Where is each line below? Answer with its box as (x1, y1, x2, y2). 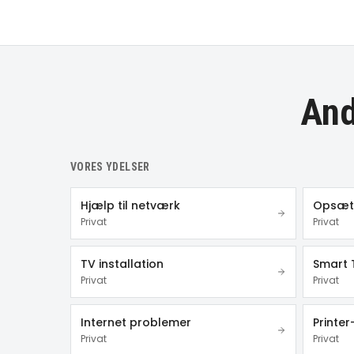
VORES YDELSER (70, 160, 150, 173)
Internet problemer (81, 314, 191, 330)
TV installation (81, 256, 164, 272)
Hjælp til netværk (81, 198, 180, 213)
